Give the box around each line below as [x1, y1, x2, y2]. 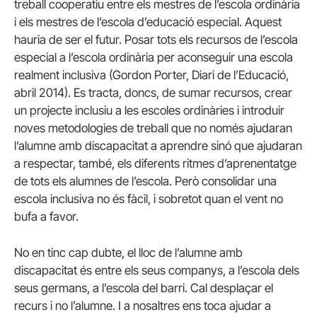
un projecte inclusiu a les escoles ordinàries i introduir [14, 103, 284, 117]
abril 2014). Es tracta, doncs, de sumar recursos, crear [14, 85, 292, 100]
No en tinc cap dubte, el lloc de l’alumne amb [14, 245, 243, 260]
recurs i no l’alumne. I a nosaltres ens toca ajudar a [14, 298, 271, 313]
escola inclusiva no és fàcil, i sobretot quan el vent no [14, 191, 283, 206]
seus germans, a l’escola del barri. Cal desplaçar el [14, 280, 273, 295]
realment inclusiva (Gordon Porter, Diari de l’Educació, [14, 67, 289, 82]
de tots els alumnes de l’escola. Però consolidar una [14, 173, 277, 188]
